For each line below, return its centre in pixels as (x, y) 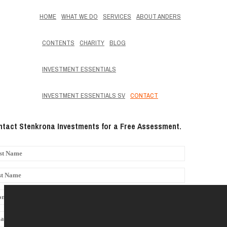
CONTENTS (58, 43)
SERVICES (117, 16)
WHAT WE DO (80, 16)
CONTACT (144, 96)
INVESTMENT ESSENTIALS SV (84, 96)
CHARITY (92, 43)
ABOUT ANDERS (159, 16)
